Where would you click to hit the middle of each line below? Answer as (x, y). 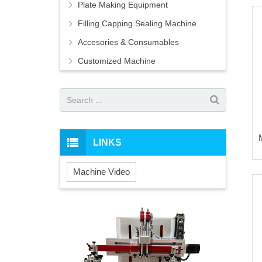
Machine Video (101, 171)
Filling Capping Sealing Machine (137, 24)
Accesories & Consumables (128, 42)
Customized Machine (117, 61)
